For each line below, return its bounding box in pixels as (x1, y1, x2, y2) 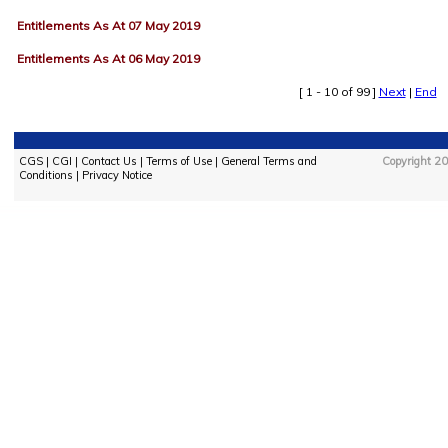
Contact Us (80, 154, 137, 168)
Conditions (18, 168, 73, 182)
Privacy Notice (81, 168, 152, 182)
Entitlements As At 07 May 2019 (16, 18, 200, 33)
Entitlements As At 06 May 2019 (16, 51, 200, 66)
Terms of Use (145, 154, 212, 168)
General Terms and (220, 154, 317, 168)
